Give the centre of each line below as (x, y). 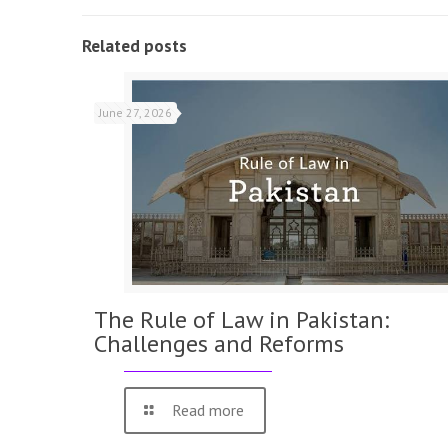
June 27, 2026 (135, 112)
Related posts (134, 45)
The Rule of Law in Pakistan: (241, 320)
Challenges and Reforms (218, 344)
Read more (208, 410)
